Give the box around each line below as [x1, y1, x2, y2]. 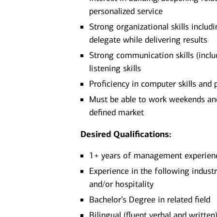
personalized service [89, 6, 163, 16]
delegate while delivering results [89, 34, 208, 45]
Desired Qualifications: [80, 129, 172, 139]
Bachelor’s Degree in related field [89, 194, 211, 205]
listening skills [89, 63, 141, 74]
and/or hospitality [89, 179, 154, 189]
